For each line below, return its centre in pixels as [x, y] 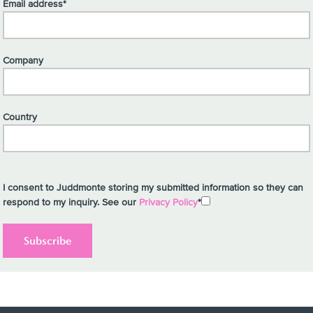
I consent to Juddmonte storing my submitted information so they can [153, 188]
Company [23, 60]
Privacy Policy [168, 202]
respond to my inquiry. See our [70, 202]
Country [20, 117]
